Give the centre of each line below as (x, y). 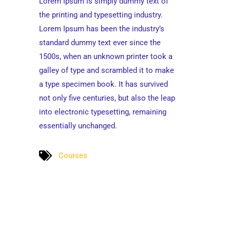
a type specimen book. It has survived (103, 84)
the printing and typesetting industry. (101, 15)
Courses (73, 155)
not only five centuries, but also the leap (107, 98)
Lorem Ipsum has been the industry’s (102, 29)
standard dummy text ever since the (100, 43)
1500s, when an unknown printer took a (106, 56)
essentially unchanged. (78, 126)
